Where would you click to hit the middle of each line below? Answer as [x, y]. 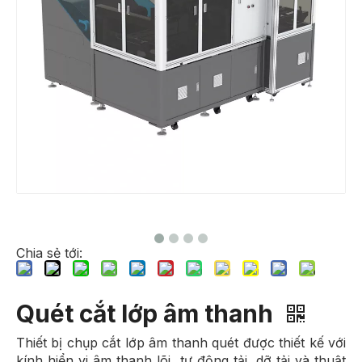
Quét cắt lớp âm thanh [147, 313]
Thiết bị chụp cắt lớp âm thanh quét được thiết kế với [181, 342]
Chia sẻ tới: [49, 253]
